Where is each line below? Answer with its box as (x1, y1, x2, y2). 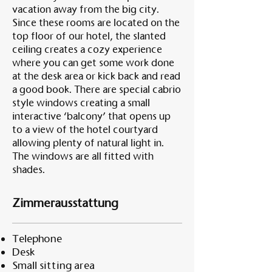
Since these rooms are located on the (12, 16, 180, 29)
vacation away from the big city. (12, 3, 159, 16)
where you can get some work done (12, 56, 174, 69)
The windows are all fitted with (12, 150, 154, 163)
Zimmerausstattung (12, 195, 118, 210)
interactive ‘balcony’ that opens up (12, 110, 171, 123)
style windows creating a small (12, 97, 150, 109)
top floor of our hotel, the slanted (12, 30, 166, 42)
